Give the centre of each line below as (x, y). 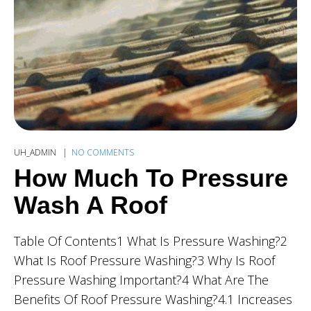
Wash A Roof (91, 205)
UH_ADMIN (36, 153)
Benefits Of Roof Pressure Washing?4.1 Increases (153, 300)
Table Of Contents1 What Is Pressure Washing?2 (151, 241)
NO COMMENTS (103, 153)
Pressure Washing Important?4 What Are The (141, 280)
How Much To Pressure (151, 178)
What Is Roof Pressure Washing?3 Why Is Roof (144, 261)
